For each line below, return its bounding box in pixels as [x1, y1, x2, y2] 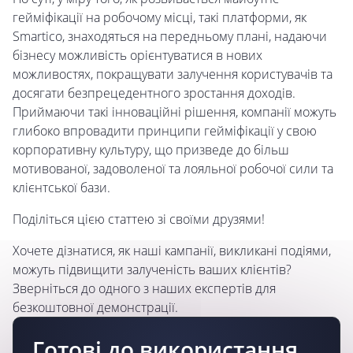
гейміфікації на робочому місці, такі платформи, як [13, 9, 307, 27]
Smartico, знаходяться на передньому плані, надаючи [13, 28, 327, 46]
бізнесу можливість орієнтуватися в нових [13, 46, 262, 65]
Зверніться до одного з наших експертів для [13, 280, 276, 298]
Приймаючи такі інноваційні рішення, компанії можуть [13, 103, 336, 121]
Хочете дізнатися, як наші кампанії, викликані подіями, [13, 242, 331, 260]
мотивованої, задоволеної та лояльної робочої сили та [13, 160, 333, 178]
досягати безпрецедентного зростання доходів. [13, 84, 295, 102]
